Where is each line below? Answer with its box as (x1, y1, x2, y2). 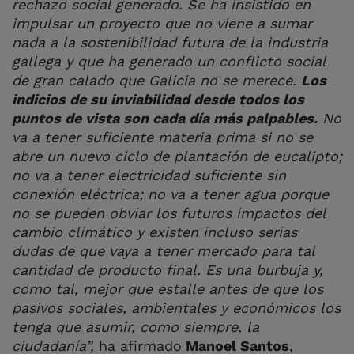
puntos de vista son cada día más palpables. (12, 109, 318, 126)
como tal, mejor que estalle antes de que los (12, 280, 323, 297)
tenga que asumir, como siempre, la (12, 318, 259, 335)
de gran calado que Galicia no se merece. (12, 71, 301, 88)
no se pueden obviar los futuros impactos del (12, 204, 326, 221)
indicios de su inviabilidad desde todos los (12, 90, 304, 107)
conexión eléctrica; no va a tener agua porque (12, 185, 329, 202)
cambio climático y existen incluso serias (12, 223, 297, 240)
